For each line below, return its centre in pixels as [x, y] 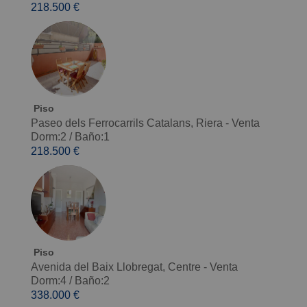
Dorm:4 [48, 281]
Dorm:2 [48, 137]
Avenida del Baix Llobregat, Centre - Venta [134, 267]
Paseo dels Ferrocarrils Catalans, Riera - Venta [145, 123]
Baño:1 [92, 137]
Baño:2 [92, 281]
